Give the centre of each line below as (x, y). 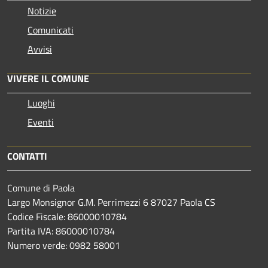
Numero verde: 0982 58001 (64, 245)
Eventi (41, 122)
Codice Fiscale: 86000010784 (67, 216)
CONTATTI (27, 156)
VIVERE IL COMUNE (48, 78)
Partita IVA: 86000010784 (61, 231)
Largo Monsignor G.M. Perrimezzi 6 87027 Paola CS (111, 202)
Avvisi (40, 49)
